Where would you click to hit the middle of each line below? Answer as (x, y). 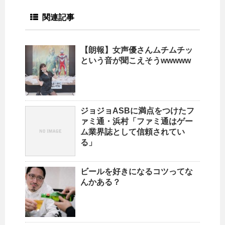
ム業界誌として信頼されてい (133, 132)
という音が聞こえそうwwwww (136, 60)
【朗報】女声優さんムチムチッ (137, 50)
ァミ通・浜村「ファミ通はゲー (137, 121)
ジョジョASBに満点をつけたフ (137, 110)
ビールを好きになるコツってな (137, 171)
